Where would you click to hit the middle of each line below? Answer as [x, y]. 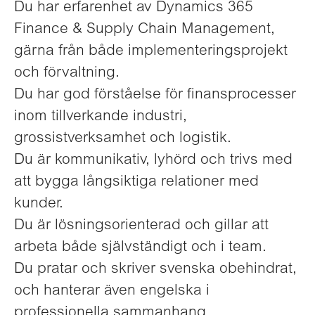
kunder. [39, 204]
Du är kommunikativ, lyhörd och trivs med [153, 161]
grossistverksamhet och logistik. [123, 139]
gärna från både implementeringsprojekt [151, 52]
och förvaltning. [67, 73]
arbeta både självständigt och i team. [140, 248]
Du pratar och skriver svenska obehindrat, [155, 270]
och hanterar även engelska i [112, 291]
